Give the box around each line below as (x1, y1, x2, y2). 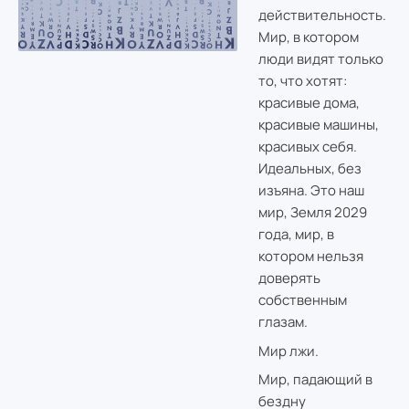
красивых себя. (257, 137, 357, 157)
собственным (257, 290, 347, 310)
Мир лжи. (257, 341, 319, 361)
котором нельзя (257, 246, 363, 267)
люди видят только (257, 49, 383, 69)
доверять (257, 268, 320, 288)
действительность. (257, 5, 386, 26)
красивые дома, (257, 93, 360, 113)
